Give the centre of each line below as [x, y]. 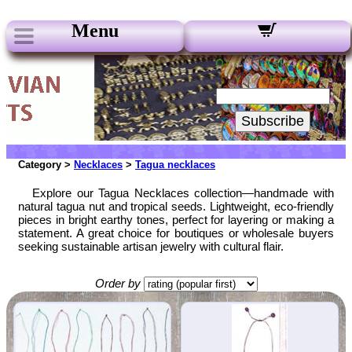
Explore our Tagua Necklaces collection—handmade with [183, 193]
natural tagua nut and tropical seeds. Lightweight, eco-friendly [176, 206]
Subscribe [273, 121]
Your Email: [273, 79]
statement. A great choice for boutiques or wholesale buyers [176, 233]
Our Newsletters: [273, 63]
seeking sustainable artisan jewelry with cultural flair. [151, 246]
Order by [117, 283]
